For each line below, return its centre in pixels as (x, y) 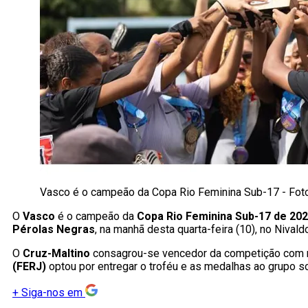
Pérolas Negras (54, 230)
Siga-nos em (52, 293)
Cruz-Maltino (55, 254)
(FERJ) (29, 267)
